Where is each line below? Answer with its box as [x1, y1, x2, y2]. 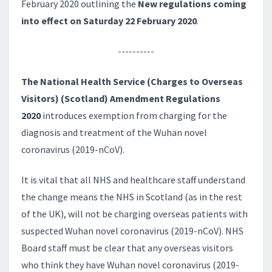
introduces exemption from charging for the [42, 109, 227, 121]
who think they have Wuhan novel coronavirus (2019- [21, 259, 239, 271]
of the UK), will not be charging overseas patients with [21, 208, 248, 220]
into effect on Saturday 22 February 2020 [21, 15, 197, 27]
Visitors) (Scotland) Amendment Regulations [21, 92, 220, 104]
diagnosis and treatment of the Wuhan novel [21, 126, 207, 138]
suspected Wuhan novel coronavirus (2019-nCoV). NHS [21, 225, 243, 237]
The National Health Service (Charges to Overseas [21, 75, 243, 87]
